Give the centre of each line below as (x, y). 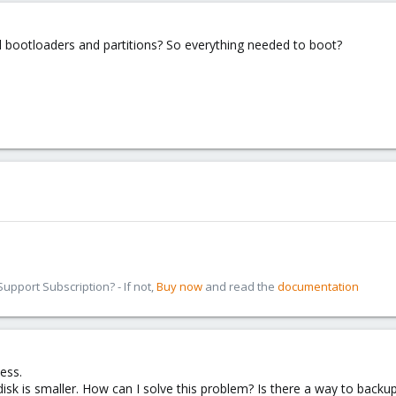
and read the (240, 286)
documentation (318, 286)
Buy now (179, 286)
